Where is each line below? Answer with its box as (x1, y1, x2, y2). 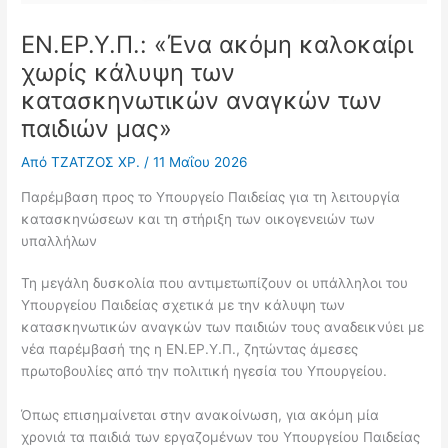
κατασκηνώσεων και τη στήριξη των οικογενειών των (21, 211, 376, 227)
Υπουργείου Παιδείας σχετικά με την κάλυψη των (21, 297, 346, 313)
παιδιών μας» (21, 114, 173, 144)
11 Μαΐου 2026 (153, 154, 249, 171)
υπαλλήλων (21, 233, 98, 249)
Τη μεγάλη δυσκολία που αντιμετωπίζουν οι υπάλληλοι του (21, 275, 409, 291)
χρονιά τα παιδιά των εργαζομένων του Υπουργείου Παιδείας (21, 428, 421, 445)
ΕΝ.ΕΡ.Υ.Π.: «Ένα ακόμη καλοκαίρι (21, 30, 414, 60)
